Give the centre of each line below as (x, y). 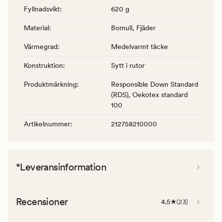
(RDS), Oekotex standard (149, 94)
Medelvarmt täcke (139, 46)
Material (36, 28)
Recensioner (42, 201)
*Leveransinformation (61, 167)
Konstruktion (43, 65)
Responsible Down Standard (155, 84)
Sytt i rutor (128, 65)
